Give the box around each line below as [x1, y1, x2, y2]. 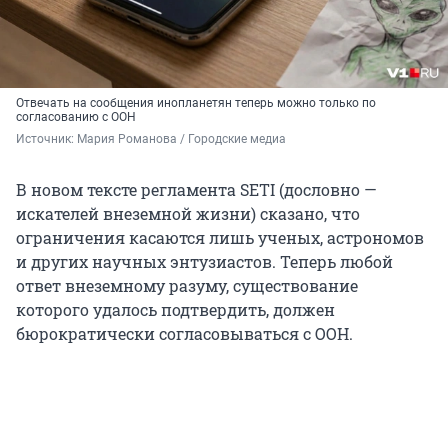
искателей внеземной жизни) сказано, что [16, 203, 360, 225]
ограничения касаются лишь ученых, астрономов [16, 227, 424, 249]
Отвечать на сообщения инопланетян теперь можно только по [16, 96, 376, 111]
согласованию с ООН [16, 110, 136, 125]
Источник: [16, 132, 77, 147]
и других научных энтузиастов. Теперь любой [16, 251, 393, 273]
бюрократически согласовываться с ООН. [16, 323, 353, 345]
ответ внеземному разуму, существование [16, 275, 358, 297]
